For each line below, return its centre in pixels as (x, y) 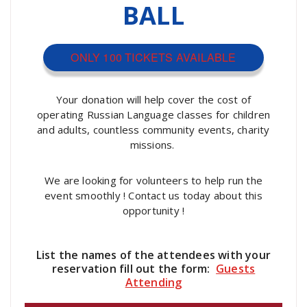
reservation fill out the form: (134, 268)
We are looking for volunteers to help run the (153, 180)
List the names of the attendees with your (153, 255)
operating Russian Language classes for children (153, 114)
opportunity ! (153, 210)
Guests (236, 268)
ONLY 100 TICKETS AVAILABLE (153, 57)
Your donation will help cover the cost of (153, 99)
